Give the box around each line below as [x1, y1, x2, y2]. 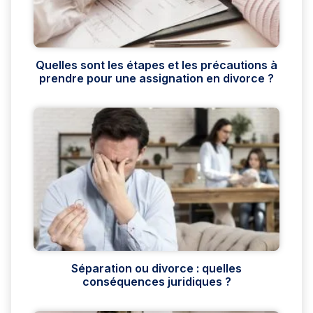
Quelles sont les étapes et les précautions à [36, 58, 277, 73]
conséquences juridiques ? [82, 275, 231, 289]
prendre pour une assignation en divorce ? [39, 71, 274, 86]
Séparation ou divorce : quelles [71, 261, 242, 276]
